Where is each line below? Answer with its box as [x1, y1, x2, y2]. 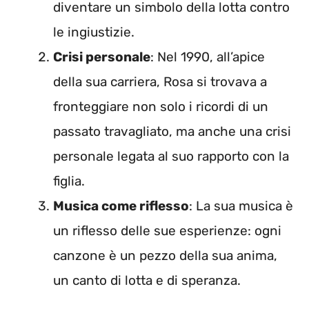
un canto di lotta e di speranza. [53, 272, 241, 289]
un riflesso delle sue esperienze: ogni [53, 223, 281, 239]
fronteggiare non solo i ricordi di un [53, 99, 268, 115]
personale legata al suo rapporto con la [53, 148, 289, 165]
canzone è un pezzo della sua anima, [53, 248, 277, 264]
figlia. [53, 173, 85, 190]
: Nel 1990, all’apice [150, 49, 265, 66]
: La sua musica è [189, 198, 293, 215]
